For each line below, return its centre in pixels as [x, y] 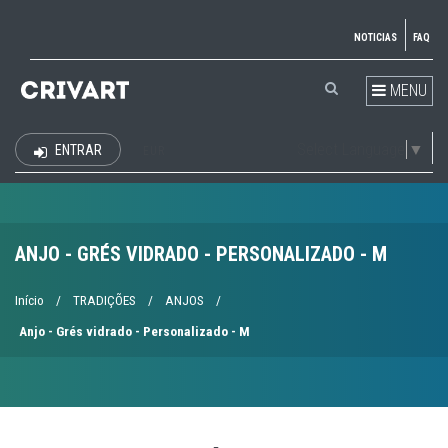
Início [29, 300]
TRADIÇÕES [104, 300]
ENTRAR [77, 150]
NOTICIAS [375, 37]
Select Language [351, 149]
